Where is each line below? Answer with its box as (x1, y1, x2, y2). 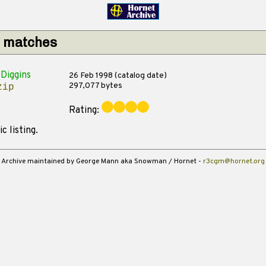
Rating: (68, 104, 102, 116)
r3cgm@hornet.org (203, 157, 265, 166)
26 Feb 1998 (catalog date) (68, 71, 167, 81)
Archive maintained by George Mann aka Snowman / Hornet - (1, 157, 203, 166)
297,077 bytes (68, 81, 122, 91)
